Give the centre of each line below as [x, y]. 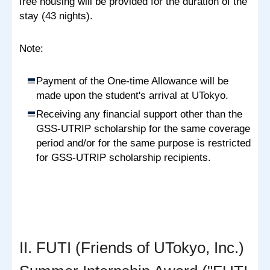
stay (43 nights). [56, 16]
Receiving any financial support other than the [139, 114]
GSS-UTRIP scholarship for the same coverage [143, 128]
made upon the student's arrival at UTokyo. [132, 95]
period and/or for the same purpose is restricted [143, 143]
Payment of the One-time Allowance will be [132, 81]
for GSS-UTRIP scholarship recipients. [124, 157]
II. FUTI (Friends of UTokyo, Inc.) [132, 247]
